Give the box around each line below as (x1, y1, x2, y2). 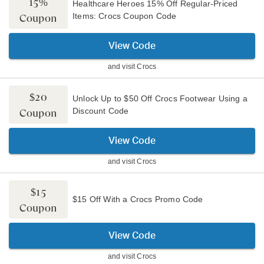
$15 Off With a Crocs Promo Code (72, 194, 203, 204)
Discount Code (72, 105, 129, 115)
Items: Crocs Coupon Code (72, 11, 177, 21)
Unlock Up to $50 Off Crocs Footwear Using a (72, 93, 247, 103)
